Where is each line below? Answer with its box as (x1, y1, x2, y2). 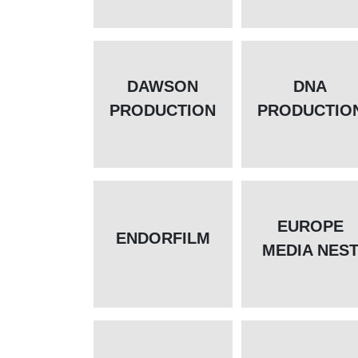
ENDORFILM (115, 229, 210, 248)
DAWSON (127, 78, 198, 96)
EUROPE (276, 217, 344, 236)
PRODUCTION (109, 101, 216, 120)
